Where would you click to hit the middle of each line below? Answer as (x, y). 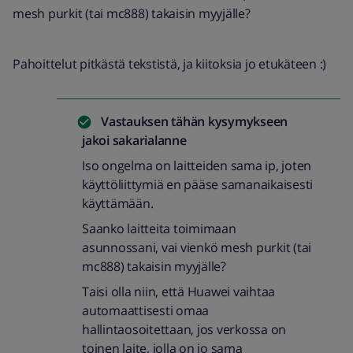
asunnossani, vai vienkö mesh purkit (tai (197, 247)
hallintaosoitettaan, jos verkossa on (184, 329)
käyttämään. (118, 203)
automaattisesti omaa (145, 310)
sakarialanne (148, 140)
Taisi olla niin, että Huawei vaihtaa (178, 292)
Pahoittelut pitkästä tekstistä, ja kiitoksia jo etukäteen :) (169, 64)
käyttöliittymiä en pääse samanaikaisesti (197, 184)
